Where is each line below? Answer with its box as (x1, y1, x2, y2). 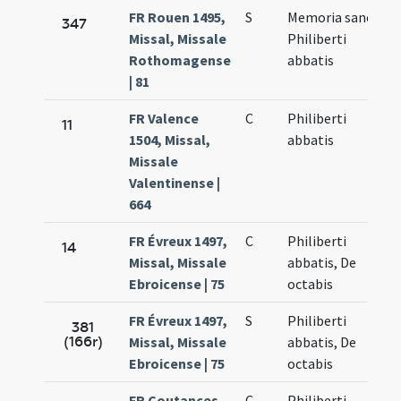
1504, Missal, (129, 131, 211, 149)
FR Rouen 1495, (129, 8, 226, 27)
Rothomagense (129, 51, 232, 70)
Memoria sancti (287, 8, 383, 27)
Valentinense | (129, 174, 221, 192)
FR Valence (129, 109, 200, 128)
